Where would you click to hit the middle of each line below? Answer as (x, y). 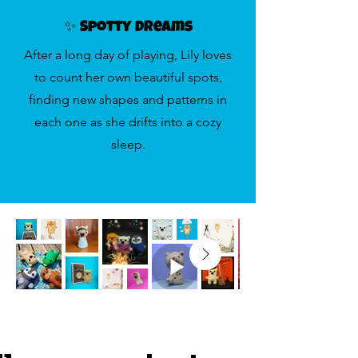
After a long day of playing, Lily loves (128, 55)
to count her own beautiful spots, (128, 78)
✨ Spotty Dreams (128, 29)
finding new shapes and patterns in (128, 100)
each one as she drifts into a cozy (128, 122)
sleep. (128, 145)
